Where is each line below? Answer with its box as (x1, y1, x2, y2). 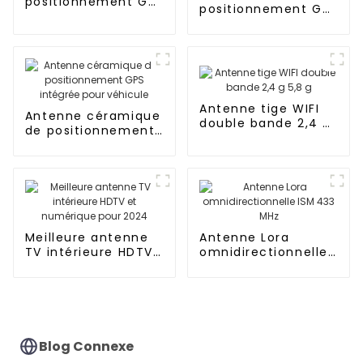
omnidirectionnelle (199, 244, 328, 261)
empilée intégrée (199, 30, 317, 47)
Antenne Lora (199, 229, 290, 246)
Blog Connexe (39, 336, 135, 356)
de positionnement (24, 122, 156, 139)
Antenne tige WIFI (199, 100, 320, 117)
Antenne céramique (24, 108, 161, 125)
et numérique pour (24, 258, 154, 275)
